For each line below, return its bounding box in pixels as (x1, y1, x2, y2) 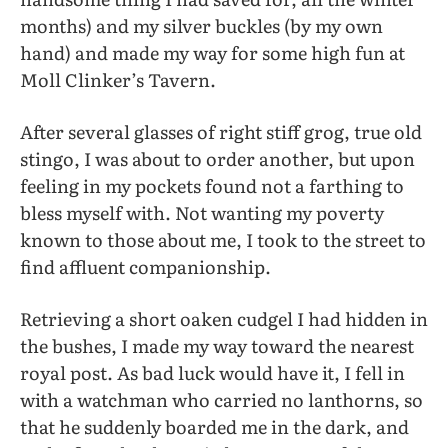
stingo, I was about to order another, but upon (20, 144, 415, 172)
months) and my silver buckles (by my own (20, 11, 383, 39)
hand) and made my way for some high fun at (20, 38, 405, 66)
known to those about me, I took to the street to (20, 225, 426, 253)
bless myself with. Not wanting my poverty (20, 198, 384, 226)
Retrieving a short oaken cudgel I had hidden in (20, 305, 428, 332)
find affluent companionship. (20, 252, 271, 280)
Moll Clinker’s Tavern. (20, 65, 216, 93)
